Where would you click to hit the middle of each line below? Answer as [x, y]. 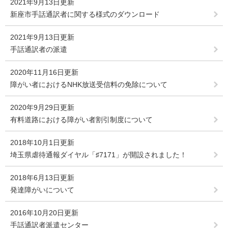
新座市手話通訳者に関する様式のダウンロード [85, 15]
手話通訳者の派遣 [39, 50]
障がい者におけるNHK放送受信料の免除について [89, 85]
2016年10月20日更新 [44, 213]
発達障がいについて [42, 190]
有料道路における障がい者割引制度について [81, 120]
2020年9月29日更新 [42, 108]
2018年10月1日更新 [42, 143]
